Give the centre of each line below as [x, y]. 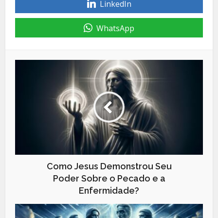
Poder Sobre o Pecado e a [109, 178]
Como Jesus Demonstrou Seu [109, 166]
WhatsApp [115, 28]
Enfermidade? [109, 190]
